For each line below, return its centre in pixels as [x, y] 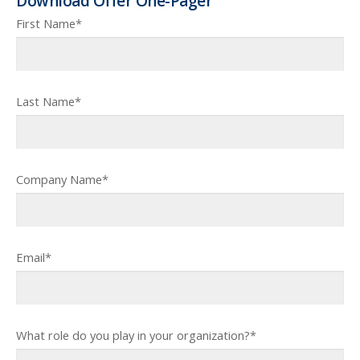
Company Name [59, 180]
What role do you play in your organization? [133, 335]
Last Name [45, 102]
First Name [46, 24]
